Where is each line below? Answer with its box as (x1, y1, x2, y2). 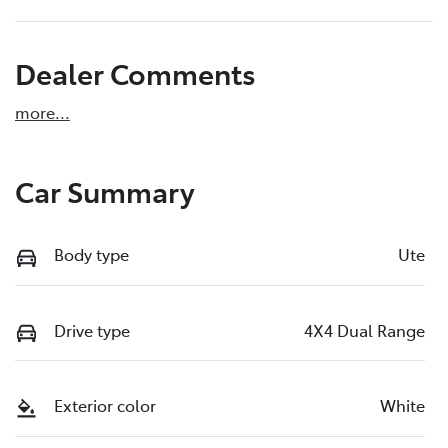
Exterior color (54, 394, 156, 417)
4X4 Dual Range (304, 318, 425, 341)
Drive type (54, 318, 130, 341)
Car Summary (15, 171, 195, 211)
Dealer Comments (15, 53, 256, 93)
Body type (54, 243, 129, 266)
